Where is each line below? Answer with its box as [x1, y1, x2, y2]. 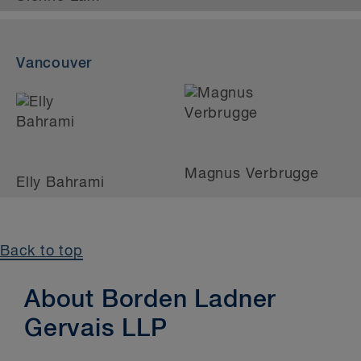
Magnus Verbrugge [185, 167, 319, 181]
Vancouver [16, 56, 93, 71]
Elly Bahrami [16, 176, 105, 190]
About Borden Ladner [24, 288, 277, 313]
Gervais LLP [24, 317, 168, 342]
